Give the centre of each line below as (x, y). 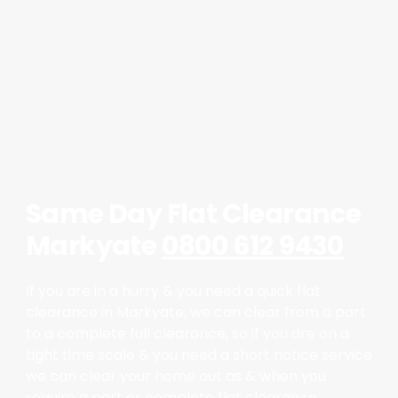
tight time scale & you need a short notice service (199, 355)
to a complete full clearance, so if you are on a (187, 334)
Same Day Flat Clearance (193, 215)
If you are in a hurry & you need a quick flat (173, 291)
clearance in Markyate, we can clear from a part (195, 313)
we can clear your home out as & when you (175, 377)
